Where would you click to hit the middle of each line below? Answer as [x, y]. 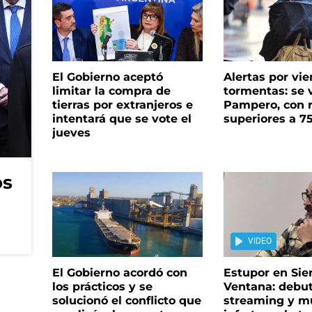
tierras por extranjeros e [122, 105]
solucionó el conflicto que [126, 300]
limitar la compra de [111, 91]
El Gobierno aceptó [107, 77]
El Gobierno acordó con [119, 272]
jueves [71, 133]
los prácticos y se [102, 286]
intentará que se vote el [122, 119]
